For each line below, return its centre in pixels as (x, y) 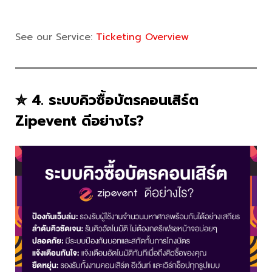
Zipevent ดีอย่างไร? (80, 121)
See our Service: (56, 37)
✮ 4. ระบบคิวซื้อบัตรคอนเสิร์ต (107, 100)
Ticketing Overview (142, 37)
